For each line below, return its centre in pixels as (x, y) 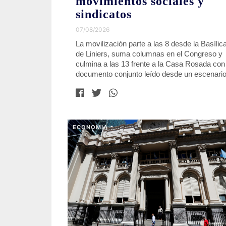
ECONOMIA (90, 127)
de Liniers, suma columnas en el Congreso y (149, 54)
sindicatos (104, 14)
